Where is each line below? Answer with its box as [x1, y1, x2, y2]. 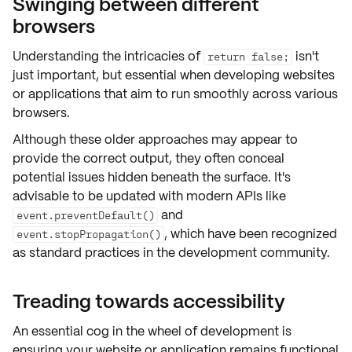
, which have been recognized [164, 225, 337, 242]
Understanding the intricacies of [13, 48, 203, 64]
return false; [207, 49, 289, 63]
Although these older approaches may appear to [13, 131, 298, 148]
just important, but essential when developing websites [13, 67, 335, 83]
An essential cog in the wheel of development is [13, 323, 291, 339]
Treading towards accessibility [13, 289, 285, 313]
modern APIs [186, 188, 262, 204]
